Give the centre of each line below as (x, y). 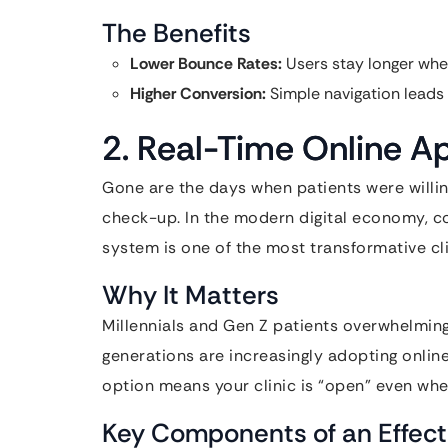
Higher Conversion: (198, 93)
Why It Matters (190, 295)
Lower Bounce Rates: (206, 63)
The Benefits (176, 33)
